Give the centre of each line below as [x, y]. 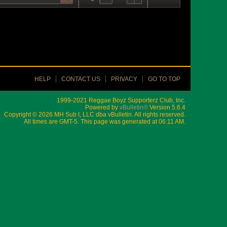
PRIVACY [124, 79]
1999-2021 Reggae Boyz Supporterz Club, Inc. [121, 100]
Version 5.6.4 [167, 107]
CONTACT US [81, 79]
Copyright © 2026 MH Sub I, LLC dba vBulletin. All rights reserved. [95, 115]
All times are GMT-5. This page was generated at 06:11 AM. [105, 122]
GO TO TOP [164, 79]
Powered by [102, 107]
